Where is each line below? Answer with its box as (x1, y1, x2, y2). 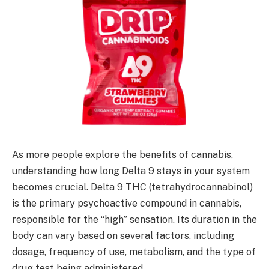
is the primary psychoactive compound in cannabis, (12, 197, 241, 209)
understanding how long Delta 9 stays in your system (12, 165, 250, 177)
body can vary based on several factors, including (12, 229, 234, 241)
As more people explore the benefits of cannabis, (12, 148, 233, 160)
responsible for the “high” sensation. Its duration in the (12, 213, 257, 225)
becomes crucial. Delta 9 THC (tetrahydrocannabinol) (12, 181, 253, 193)
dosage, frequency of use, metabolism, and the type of (12, 246, 256, 258)
